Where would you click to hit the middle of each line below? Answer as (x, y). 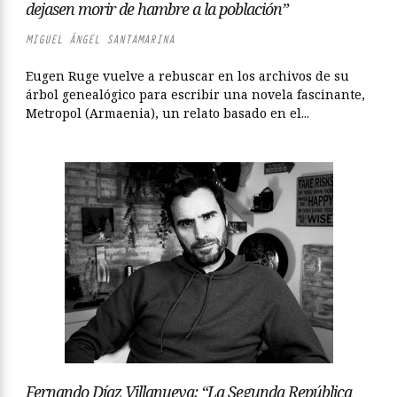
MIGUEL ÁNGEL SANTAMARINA (100, 39)
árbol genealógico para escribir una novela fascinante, (195, 94)
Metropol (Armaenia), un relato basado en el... (167, 113)
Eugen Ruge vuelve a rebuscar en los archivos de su (187, 76)
